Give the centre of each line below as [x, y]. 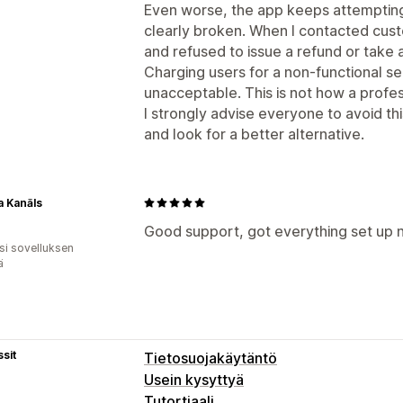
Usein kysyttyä [194, 379]
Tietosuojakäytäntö [210, 358]
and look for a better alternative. [254, 134]
